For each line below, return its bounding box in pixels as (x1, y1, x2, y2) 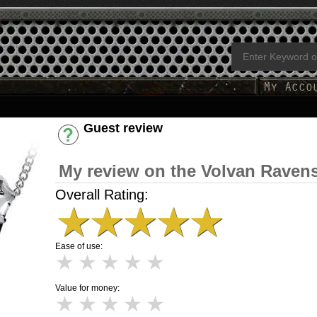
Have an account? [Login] (83, 136, 186, 146)
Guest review (83, 121, 163, 135)
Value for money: (55, 283, 120, 293)
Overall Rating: (55, 187, 149, 202)
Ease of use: (55, 241, 103, 251)
